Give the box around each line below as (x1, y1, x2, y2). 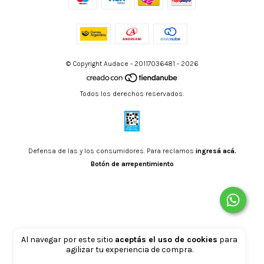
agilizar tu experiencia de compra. (65, 245, 193, 255)
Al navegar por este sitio (21, 235, 115, 245)
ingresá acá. (195, 147, 236, 156)
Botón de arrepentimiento (90, 160, 174, 169)
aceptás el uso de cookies (115, 235, 218, 245)
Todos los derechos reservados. (80, 90, 184, 98)
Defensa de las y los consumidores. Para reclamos (28, 147, 194, 156)
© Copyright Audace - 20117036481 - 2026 (65, 60, 199, 68)
